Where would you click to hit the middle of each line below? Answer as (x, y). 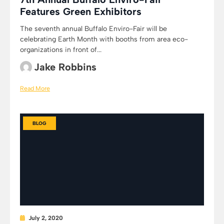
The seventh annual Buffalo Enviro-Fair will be (93, 29)
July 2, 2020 (46, 218)
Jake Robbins (65, 67)
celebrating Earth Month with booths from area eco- (104, 39)
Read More (35, 88)
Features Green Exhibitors (81, 11)
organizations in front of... (61, 50)
